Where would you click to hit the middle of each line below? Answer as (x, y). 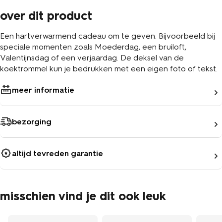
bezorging (32, 121)
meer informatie (43, 90)
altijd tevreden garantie (57, 153)
